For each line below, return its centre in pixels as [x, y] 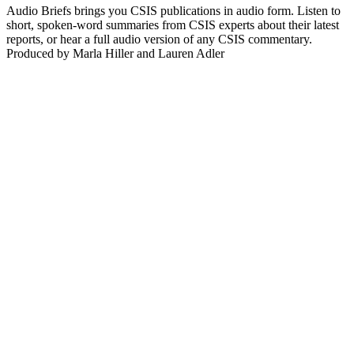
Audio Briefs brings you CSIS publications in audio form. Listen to [173, 10]
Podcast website [46, 67]
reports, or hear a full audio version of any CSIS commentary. [159, 39]
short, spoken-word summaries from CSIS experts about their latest [173, 24]
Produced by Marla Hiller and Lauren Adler [115, 53]
